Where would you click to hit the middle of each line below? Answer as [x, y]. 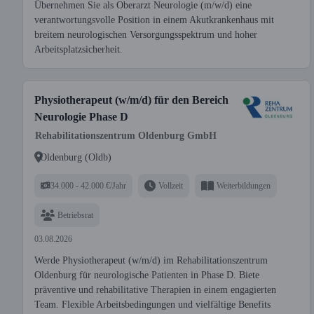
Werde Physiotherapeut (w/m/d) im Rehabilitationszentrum [151, 260]
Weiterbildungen [244, 185]
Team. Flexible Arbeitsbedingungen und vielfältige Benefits [152, 305]
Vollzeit [171, 185]
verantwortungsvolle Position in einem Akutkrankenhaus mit [154, 20]
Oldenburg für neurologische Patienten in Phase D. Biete [147, 275]
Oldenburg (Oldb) [76, 157]
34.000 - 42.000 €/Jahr [88, 185]
